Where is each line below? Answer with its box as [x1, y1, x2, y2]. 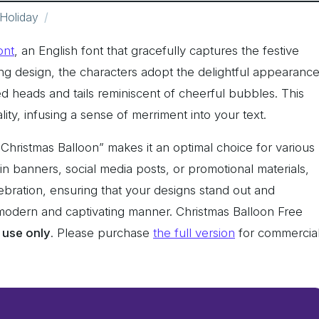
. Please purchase [51, 226, 153, 241]
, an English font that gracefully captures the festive [14, 43, 299, 58]
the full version [153, 226, 235, 241]
